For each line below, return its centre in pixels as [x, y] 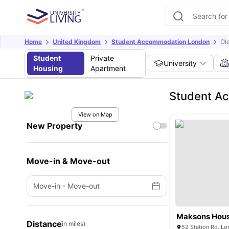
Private [102, 58]
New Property [54, 126]
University [180, 63]
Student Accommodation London [161, 42]
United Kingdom [77, 42]
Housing [48, 68]
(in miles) [73, 224]
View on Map [95, 114]
